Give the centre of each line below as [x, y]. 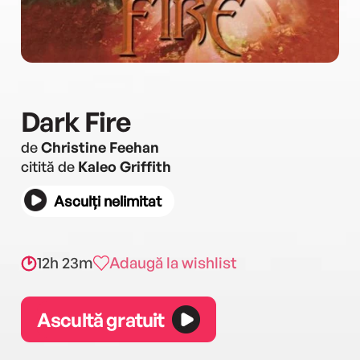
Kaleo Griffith [125, 166]
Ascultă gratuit [101, 319]
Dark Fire [76, 121]
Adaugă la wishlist [173, 263]
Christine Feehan [100, 147]
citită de [49, 166]
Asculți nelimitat [108, 201]
